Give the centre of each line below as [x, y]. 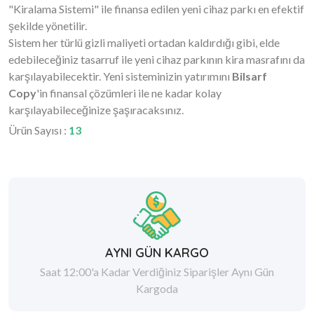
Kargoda [157, 288]
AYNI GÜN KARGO [157, 253]
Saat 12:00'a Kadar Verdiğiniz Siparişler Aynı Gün [157, 272]
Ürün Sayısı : [39, 130]
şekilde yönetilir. [48, 26]
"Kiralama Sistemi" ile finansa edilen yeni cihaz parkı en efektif [156, 9]
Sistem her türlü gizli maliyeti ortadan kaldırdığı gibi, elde [144, 42]
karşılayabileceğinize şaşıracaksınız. [96, 110]
